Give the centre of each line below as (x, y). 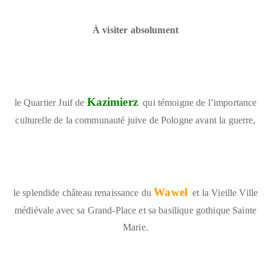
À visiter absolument (135, 30)
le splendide (36, 192)
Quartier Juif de (54, 102)
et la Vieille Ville (225, 192)
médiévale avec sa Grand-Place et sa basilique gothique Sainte (135, 210)
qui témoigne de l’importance (200, 102)
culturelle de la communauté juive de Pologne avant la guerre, (135, 120)
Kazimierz (112, 102)
